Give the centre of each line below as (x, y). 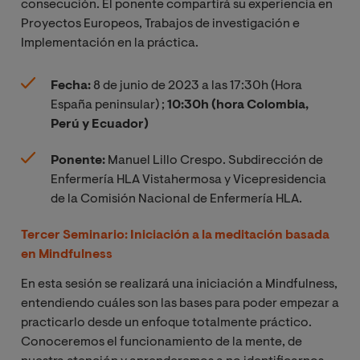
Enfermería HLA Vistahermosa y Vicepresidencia (188, 180)
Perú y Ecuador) (100, 125)
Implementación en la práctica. (110, 44)
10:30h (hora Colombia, (238, 106)
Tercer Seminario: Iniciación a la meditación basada (175, 235)
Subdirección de (276, 161)
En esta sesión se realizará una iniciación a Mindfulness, (179, 284)
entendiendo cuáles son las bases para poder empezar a (180, 303)
